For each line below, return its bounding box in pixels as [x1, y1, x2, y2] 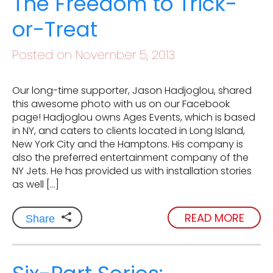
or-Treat [12, 15, 97, 44]
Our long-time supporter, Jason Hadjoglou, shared [12, 83, 252, 98]
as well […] [12, 177, 59, 192]
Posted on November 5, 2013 [12, 46, 175, 64]
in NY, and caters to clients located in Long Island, [12, 124, 245, 138]
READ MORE [184, 210, 244, 225]
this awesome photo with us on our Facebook [12, 97, 230, 112]
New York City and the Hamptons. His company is [12, 137, 243, 152]
